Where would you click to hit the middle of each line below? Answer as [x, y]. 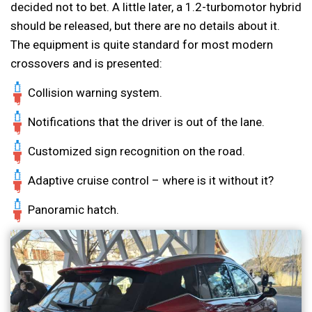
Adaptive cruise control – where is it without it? [151, 181]
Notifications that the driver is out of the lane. [146, 122]
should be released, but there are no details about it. [145, 26]
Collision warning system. [95, 93]
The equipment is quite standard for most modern [142, 45]
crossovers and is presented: [86, 64]
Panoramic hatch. [73, 210]
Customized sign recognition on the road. [136, 151]
